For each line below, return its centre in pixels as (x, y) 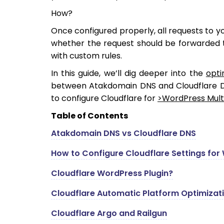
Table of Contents (89, 116)
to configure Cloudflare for (104, 98)
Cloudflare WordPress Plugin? (112, 173)
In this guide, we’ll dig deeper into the (128, 73)
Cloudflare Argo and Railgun (109, 213)
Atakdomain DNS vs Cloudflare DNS (123, 133)
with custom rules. (86, 56)
